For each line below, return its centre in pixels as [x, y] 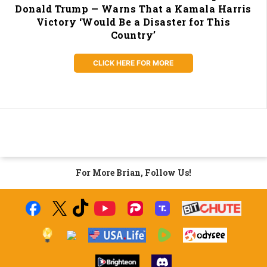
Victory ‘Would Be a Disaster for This [133, 22]
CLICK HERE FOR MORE [133, 63]
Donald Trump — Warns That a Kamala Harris [133, 9]
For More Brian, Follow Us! [133, 173]
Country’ [133, 35]
